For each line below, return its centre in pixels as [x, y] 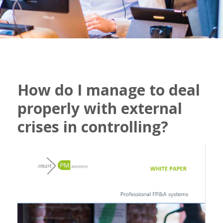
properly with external [100, 108]
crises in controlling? [93, 126]
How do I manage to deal [109, 90]
